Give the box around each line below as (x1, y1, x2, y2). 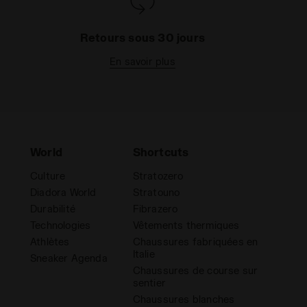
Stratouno (132, 186, 180, 199)
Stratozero (132, 170, 184, 182)
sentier (132, 277, 166, 289)
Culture (29, 170, 66, 182)
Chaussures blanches (132, 293, 235, 306)
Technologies (29, 219, 91, 232)
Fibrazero (132, 203, 178, 215)
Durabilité (29, 203, 75, 215)
